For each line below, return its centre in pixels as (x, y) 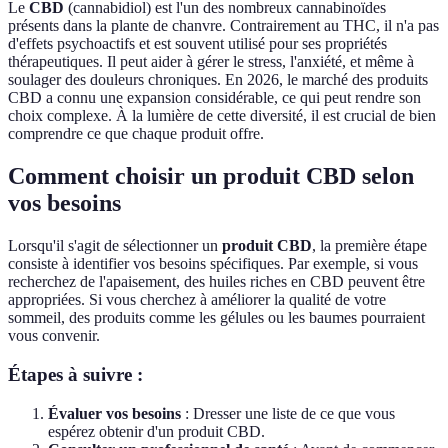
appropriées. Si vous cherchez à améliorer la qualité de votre (197, 300)
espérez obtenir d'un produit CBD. (156, 431)
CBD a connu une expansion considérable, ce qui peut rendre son (214, 98)
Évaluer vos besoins (114, 413)
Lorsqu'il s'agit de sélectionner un (115, 246)
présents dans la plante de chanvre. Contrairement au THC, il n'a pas (223, 26)
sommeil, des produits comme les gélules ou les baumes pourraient (216, 318)
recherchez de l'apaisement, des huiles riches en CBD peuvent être (216, 282)
